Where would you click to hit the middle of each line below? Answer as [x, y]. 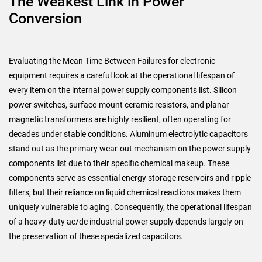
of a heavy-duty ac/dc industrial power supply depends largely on [126, 222]
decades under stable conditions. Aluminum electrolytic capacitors [128, 134]
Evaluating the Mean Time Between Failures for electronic [112, 61]
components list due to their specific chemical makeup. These [119, 163]
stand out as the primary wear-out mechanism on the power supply [130, 149]
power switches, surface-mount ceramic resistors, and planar [119, 105]
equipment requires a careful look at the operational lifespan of [122, 75]
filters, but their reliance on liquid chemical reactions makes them [125, 192]
